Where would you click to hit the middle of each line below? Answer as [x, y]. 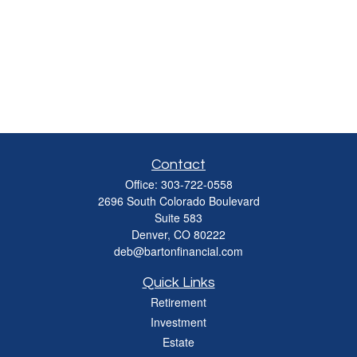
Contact [178, 165]
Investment [178, 322]
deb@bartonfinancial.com [178, 251]
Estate [178, 342]
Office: [143, 184]
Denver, [151, 234]
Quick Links [178, 282]
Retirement [178, 302]
